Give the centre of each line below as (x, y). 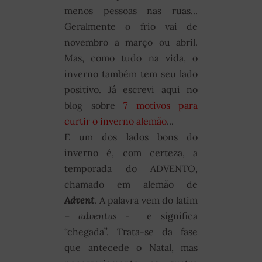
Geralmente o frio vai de (131, 27)
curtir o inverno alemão (116, 121)
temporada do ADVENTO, (131, 169)
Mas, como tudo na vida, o (131, 58)
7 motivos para (161, 106)
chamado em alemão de (131, 185)
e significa (168, 216)
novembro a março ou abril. (131, 42)
